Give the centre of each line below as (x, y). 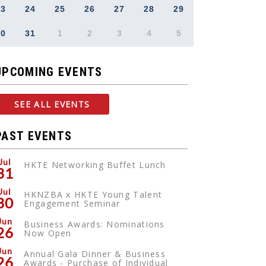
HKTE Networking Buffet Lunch (95, 165)
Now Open (48, 233)
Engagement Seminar (72, 203)
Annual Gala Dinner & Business (95, 254)
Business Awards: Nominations (94, 224)
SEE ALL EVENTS (52, 104)
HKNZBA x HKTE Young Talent (93, 194)
